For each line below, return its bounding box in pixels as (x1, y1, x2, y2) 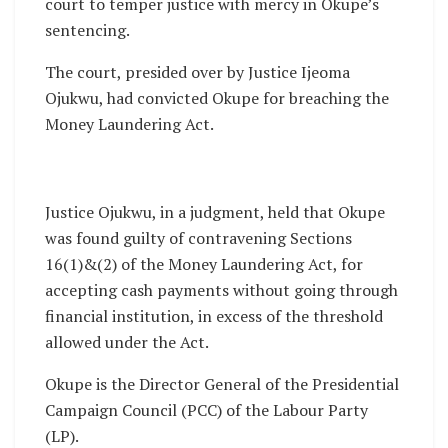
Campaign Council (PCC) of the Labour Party (45, 398, 368, 421)
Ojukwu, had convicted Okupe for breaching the (45, 86, 389, 109)
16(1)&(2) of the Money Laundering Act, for (45, 252, 363, 275)
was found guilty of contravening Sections (45, 226, 352, 249)
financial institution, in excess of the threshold (45, 304, 383, 327)
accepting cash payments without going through (45, 278, 398, 301)
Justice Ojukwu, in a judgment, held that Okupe (45, 200, 385, 223)
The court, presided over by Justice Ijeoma (45, 60, 350, 83)
